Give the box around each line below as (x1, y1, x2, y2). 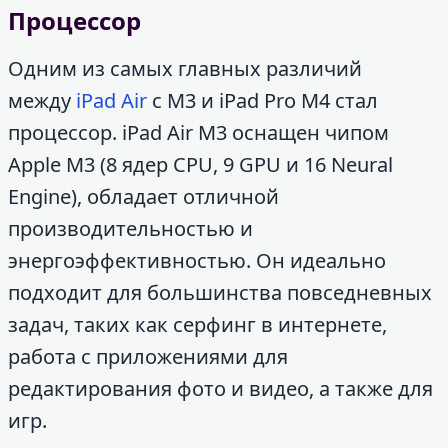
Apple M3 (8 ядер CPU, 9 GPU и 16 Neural (8, 151, 393, 178)
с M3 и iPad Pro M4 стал (147, 87, 378, 114)
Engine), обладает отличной (8, 183, 279, 210)
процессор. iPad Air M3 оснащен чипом (8, 119, 389, 146)
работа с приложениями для (8, 343, 288, 370)
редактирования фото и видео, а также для (8, 375, 433, 402)
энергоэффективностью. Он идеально (8, 247, 386, 274)
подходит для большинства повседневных (8, 279, 432, 306)
